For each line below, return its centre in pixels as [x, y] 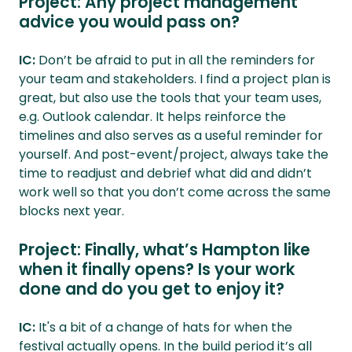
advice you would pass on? [129, 22]
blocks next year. [71, 211]
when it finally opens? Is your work [157, 269]
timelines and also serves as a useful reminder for [171, 135]
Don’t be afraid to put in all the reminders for [175, 60]
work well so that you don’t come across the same [175, 192]
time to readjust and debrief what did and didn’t [165, 173]
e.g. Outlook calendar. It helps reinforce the [152, 116]
